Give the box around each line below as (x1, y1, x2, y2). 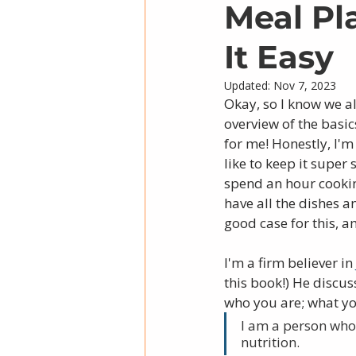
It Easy (224, 37, 334, 76)
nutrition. (241, 333, 303, 351)
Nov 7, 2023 (273, 78, 336, 93)
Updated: (224, 78, 273, 93)
